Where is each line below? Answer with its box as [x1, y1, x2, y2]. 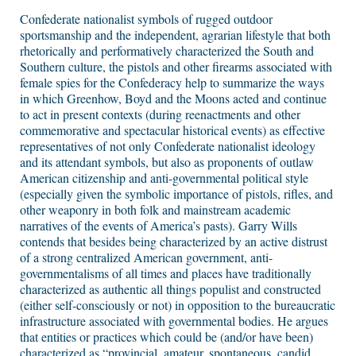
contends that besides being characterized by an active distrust [20, 233, 327, 250]
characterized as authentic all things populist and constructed [20, 281, 321, 298]
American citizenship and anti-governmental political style [20, 169, 308, 187]
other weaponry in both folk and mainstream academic [20, 201, 291, 219]
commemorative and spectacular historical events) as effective [20, 122, 325, 139]
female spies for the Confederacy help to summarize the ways [20, 74, 324, 91]
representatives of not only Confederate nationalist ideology [20, 137, 315, 155]
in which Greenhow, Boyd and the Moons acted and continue [20, 90, 327, 107]
